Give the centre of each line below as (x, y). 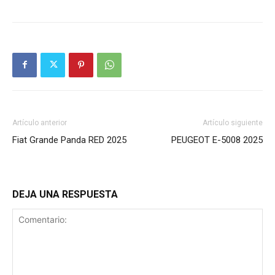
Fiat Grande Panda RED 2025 (69, 140)
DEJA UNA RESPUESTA (65, 194)
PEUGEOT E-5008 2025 (217, 140)
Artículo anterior (40, 122)
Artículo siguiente (233, 122)
